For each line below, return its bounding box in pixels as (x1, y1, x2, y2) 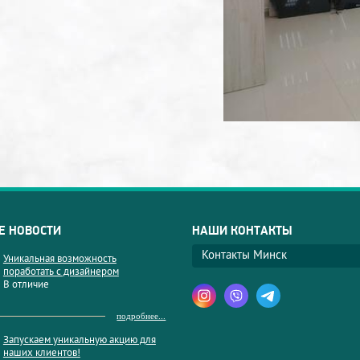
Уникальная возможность (2, 252, 117, 266)
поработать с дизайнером (2, 265, 119, 279)
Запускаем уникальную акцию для (2, 333, 156, 347)
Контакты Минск (202, 247, 288, 264)
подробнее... (117, 310, 166, 321)
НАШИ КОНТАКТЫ (192, 223, 293, 239)
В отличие (2, 278, 49, 292)
